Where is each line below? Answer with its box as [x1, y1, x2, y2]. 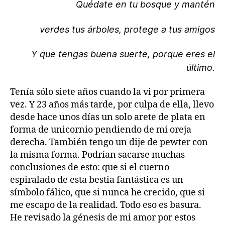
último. [186, 62, 215, 73]
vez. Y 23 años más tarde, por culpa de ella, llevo [10, 98, 214, 110]
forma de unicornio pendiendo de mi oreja [10, 124, 191, 136]
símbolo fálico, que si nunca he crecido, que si [10, 186, 205, 198]
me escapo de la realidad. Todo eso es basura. [10, 199, 201, 211]
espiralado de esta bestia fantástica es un [10, 174, 183, 186]
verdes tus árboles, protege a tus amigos [40, 24, 215, 35]
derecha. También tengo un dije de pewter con [10, 136, 208, 148]
